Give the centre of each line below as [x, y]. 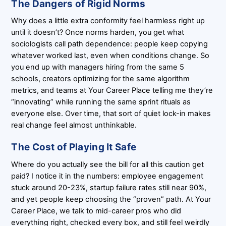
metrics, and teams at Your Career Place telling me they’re [112, 91]
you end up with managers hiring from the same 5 [98, 67]
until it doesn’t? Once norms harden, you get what [98, 33]
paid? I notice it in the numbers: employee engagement [107, 176]
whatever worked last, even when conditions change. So [110, 56]
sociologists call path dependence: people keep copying [110, 44]
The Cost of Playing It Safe [74, 147]
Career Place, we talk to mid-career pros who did [96, 211]
